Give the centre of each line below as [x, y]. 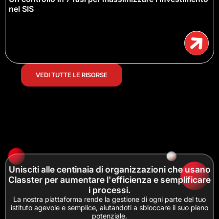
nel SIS [21, 9]
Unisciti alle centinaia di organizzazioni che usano [109, 169]
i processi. [109, 190]
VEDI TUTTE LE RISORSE [72, 75]
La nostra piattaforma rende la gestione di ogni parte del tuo [109, 199]
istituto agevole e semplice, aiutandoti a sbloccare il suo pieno [109, 207]
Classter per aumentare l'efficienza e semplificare [109, 179]
